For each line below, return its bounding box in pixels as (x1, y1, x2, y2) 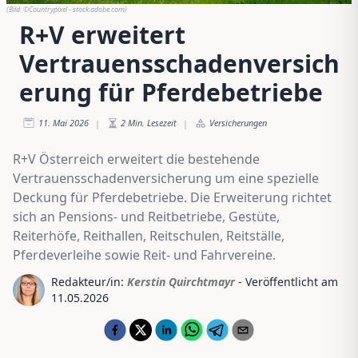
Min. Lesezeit (128, 116, 177, 129)
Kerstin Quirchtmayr (127, 273, 235, 289)
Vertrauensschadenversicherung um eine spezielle (13, 169, 319, 187)
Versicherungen (209, 116, 267, 129)
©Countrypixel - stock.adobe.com (23, 3, 125, 14)
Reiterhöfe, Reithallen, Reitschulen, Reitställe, (13, 226, 284, 245)
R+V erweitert (19, 18, 185, 51)
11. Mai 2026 (38, 116, 89, 129)
